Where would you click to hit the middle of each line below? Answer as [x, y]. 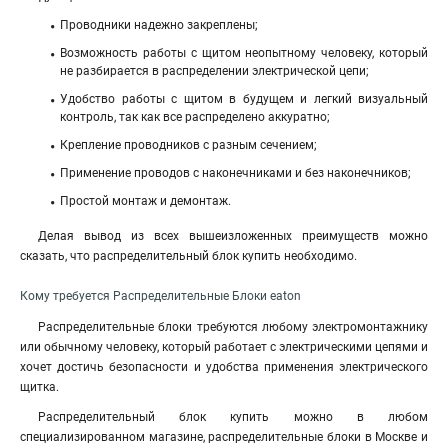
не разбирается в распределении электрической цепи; [214, 71]
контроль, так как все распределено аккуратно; [195, 117]
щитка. [41, 387]
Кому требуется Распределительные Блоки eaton [160, 296]
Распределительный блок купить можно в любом [233, 417]
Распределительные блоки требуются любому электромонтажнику [233, 327]
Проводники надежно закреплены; [159, 25]
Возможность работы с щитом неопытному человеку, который [244, 53]
